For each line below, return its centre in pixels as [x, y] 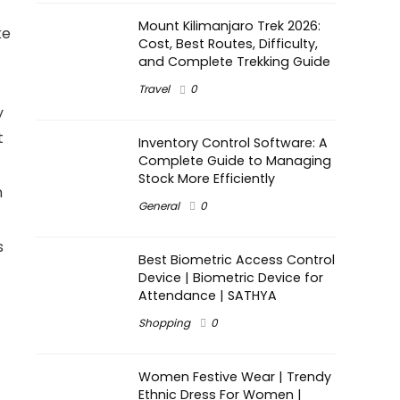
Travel [154, 89]
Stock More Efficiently [207, 178]
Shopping [164, 322]
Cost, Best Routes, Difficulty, [228, 44]
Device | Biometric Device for [231, 277]
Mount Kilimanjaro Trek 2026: [229, 26]
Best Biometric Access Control [237, 259]
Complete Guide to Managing [235, 160]
